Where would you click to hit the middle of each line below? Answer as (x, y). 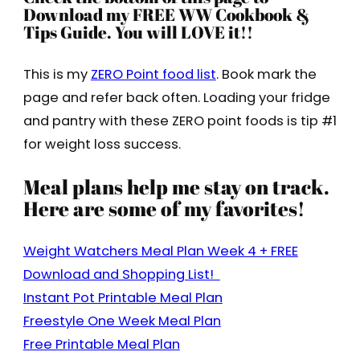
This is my (57, 74)
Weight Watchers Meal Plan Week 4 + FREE (160, 252)
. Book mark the (266, 74)
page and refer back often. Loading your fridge (176, 97)
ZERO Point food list (153, 74)
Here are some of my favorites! (164, 209)
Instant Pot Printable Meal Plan (123, 298)
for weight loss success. (102, 144)
